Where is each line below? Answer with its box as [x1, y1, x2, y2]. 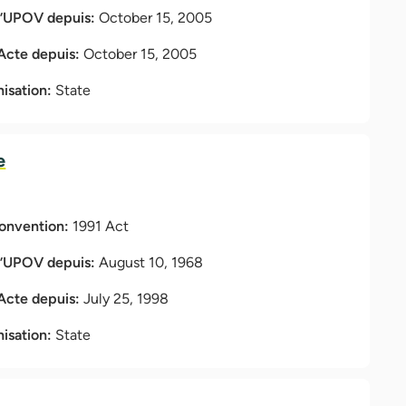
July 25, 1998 [83, 289, 169, 307]
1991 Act [72, 217, 130, 235]
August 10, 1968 [99, 253, 204, 271]
